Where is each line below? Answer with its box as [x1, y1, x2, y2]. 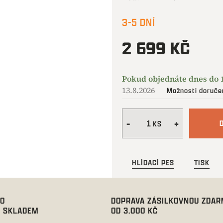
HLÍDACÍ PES [131, 157, 174, 168]
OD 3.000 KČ [111, 205, 158, 216]
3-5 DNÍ [121, 15, 155, 29]
